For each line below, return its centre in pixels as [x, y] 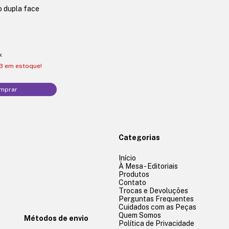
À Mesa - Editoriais [148, 166]
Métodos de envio [56, 218]
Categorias [139, 137]
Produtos [134, 174]
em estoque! [23, 66]
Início [127, 158]
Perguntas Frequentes [156, 199]
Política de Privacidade [156, 223]
